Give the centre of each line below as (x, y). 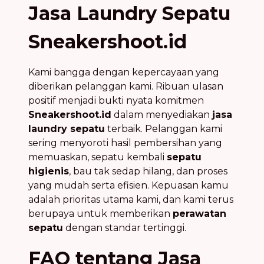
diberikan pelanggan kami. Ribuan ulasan (126, 86)
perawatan (199, 213)
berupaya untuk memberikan (100, 213)
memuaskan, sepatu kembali (98, 157)
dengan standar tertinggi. (125, 227)
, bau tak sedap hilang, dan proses (148, 171)
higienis (49, 171)
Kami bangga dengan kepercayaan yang (124, 72)
